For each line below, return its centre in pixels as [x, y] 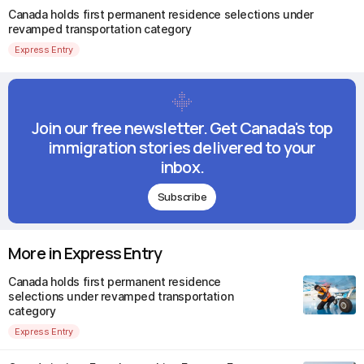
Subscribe [182, 196]
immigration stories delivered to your [182, 148]
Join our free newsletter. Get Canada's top [182, 128]
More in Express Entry [85, 253]
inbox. [182, 167]
